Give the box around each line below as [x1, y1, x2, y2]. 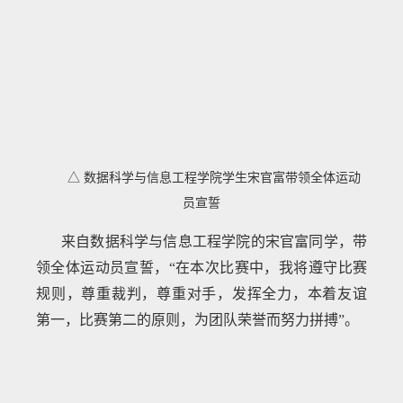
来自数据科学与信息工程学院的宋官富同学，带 [61, 234, 367, 250]
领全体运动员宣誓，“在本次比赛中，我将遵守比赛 [36, 260, 367, 276]
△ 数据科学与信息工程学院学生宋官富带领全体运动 [67, 170, 361, 184]
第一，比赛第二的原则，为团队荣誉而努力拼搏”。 [36, 312, 360, 328]
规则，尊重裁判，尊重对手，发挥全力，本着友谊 [36, 286, 367, 302]
